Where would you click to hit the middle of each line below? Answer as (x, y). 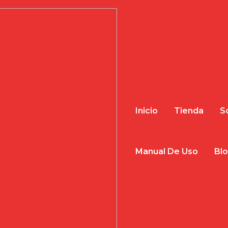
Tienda (189, 110)
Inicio (147, 110)
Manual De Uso (167, 151)
